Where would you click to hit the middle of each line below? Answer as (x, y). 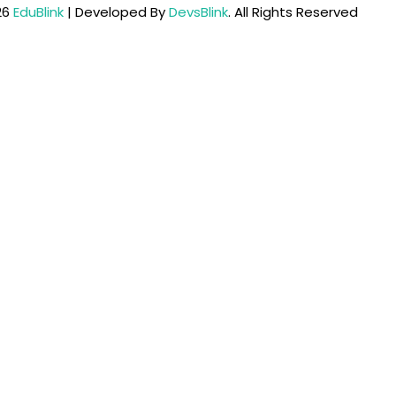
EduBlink (38, 12)
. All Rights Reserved (293, 12)
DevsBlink (198, 12)
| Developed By (116, 12)
